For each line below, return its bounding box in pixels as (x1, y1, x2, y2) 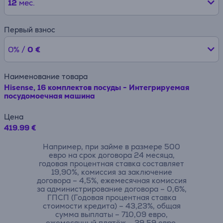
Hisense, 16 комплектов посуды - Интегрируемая (4, 83, 189, 92)
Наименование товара (4, 72, 88, 81)
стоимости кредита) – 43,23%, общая (42, 201, 181, 211)
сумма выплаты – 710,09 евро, (55, 210, 168, 219)
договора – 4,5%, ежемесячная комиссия (36, 176, 187, 185)
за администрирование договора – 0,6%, (36, 184, 187, 194)
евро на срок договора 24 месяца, (48, 150, 175, 160)
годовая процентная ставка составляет (39, 159, 184, 168)
